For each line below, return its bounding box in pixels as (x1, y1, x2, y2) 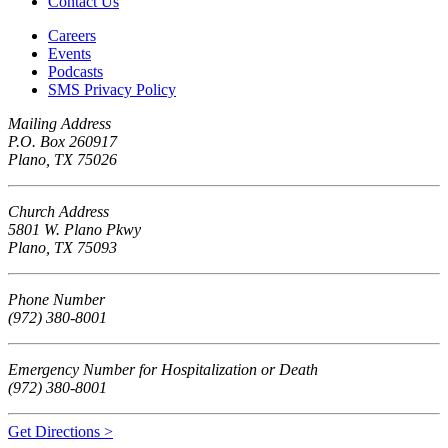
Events (48, 44, 91, 62)
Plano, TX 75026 (8, 150, 117, 168)
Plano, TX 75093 (8, 238, 117, 256)
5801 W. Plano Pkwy (8, 220, 141, 238)
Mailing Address (8, 114, 111, 132)
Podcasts (48, 62, 103, 80)
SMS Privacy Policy (48, 80, 176, 98)
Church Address (8, 202, 109, 220)
